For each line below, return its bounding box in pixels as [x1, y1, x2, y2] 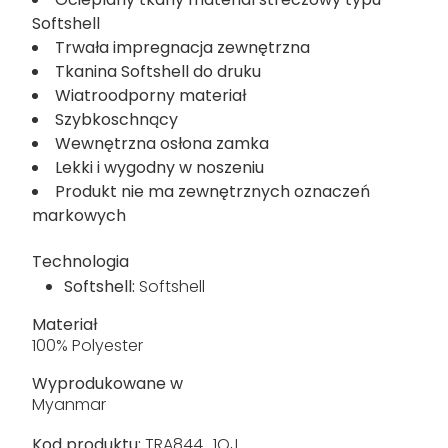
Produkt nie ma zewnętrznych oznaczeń [55, 180, 370, 204]
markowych [32, 204, 126, 228]
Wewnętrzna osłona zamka [55, 132, 269, 156]
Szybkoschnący [55, 108, 178, 132]
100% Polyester [32, 334, 143, 358]
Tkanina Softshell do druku [55, 60, 261, 84]
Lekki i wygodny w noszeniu [55, 156, 264, 180]
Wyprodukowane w [32, 372, 183, 396]
